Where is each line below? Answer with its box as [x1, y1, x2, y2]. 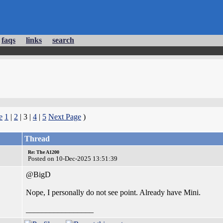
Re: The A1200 [28, 149, 59, 155]
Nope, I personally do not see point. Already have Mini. [26, 188, 201, 197]
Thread [24, 134, 50, 143]
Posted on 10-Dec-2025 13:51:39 [28, 155, 117, 162]
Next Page [48, 112, 81, 121]
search [52, 36, 74, 44]
